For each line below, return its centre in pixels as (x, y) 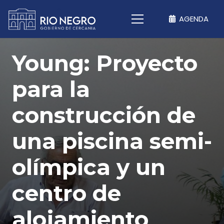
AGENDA (194, 19)
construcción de (104, 115)
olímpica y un (89, 167)
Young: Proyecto (105, 63)
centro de (66, 193)
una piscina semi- (112, 141)
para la (51, 89)
